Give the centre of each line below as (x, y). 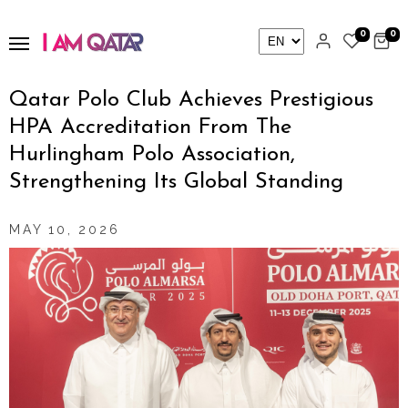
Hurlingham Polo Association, (152, 155)
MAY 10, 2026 (65, 229)
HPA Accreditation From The (150, 127)
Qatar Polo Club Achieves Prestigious (191, 100)
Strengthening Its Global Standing (176, 182)
